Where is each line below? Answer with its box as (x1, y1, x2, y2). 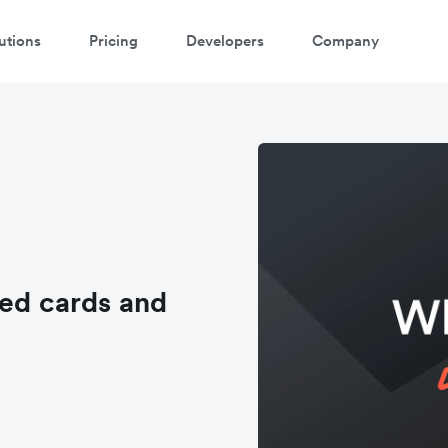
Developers (186, 30, 264, 50)
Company (312, 30, 379, 50)
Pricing (89, 30, 138, 50)
